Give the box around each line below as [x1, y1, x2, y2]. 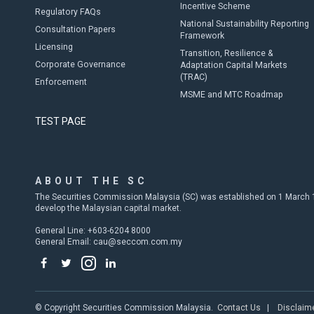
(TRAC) [179, 72, 207, 82]
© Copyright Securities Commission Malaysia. [35, 303, 217, 313]
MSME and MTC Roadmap [179, 90, 283, 100]
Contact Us [217, 303, 261, 313]
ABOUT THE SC [35, 175, 148, 186]
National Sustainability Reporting [179, 19, 309, 29]
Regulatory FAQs [35, 7, 101, 17]
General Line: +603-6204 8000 [35, 226, 151, 235]
